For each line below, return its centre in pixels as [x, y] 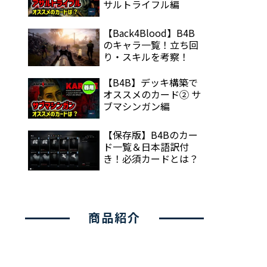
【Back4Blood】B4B [149, 32]
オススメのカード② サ [152, 94]
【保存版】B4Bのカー [150, 134]
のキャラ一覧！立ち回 [151, 44]
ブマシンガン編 [136, 106]
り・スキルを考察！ [146, 56]
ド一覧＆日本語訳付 [146, 146]
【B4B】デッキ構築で [150, 83]
